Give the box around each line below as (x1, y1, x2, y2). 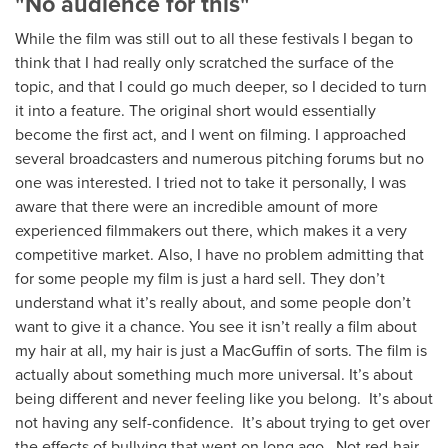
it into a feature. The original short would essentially (15, 98, 376, 121)
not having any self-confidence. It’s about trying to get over (15, 410, 430, 433)
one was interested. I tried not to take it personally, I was (15, 170, 406, 193)
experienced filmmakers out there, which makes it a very (15, 218, 407, 241)
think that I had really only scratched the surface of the (15, 50, 394, 73)
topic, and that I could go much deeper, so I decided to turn (15, 74, 427, 97)
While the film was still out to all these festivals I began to (15, 26, 413, 49)
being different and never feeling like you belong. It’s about (15, 386, 433, 409)
